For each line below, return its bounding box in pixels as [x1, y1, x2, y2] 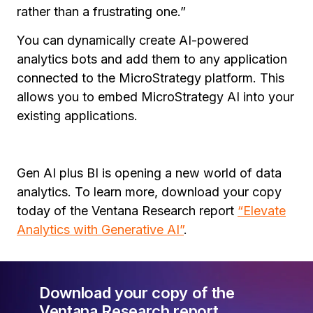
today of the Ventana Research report [17, 203, 238, 218]
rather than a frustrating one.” [17, 3, 186, 19]
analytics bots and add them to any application [17, 51, 287, 66]
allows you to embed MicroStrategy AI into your [17, 89, 294, 104]
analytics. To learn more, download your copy [17, 184, 282, 199]
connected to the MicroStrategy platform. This [17, 70, 284, 85]
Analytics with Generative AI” [17, 221, 184, 237]
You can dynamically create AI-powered [17, 32, 249, 48]
